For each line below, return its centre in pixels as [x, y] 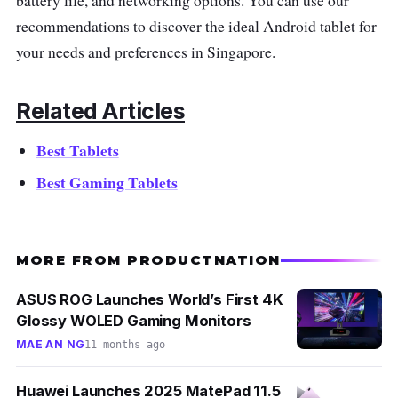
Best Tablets [77, 151]
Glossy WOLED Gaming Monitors [134, 321]
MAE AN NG [51, 345]
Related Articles [100, 111]
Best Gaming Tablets [107, 183]
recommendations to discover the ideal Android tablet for [196, 26]
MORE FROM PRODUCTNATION [148, 260]
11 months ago [125, 345]
